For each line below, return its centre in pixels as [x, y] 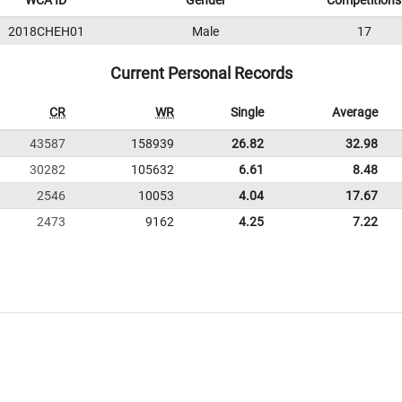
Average [355, 112]
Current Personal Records [201, 73]
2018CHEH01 [46, 31]
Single [247, 112]
